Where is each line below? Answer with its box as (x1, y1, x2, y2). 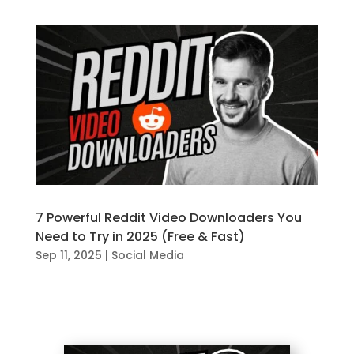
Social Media (111, 247, 184, 263)
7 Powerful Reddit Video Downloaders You (35, 208, 302, 227)
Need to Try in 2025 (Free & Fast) (35, 227, 245, 246)
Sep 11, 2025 (35, 247, 102, 263)
